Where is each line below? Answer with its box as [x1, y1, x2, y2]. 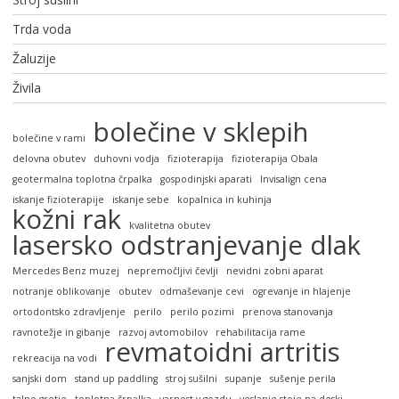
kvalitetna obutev [128, 219, 210, 232]
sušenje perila [269, 372, 336, 386]
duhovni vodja [93, 152, 159, 166]
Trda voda [12, 20, 71, 38]
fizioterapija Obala [231, 152, 318, 166]
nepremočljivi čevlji [126, 265, 218, 278]
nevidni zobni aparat [225, 265, 323, 278]
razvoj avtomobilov [118, 326, 208, 339]
